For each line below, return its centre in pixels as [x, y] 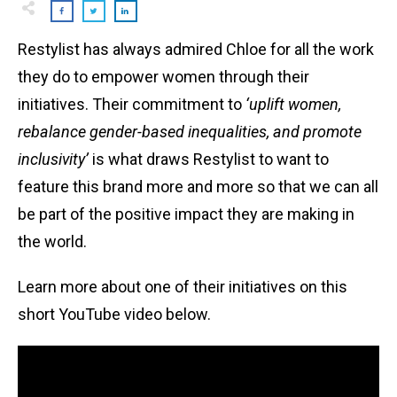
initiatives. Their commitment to [132, 104]
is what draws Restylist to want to [210, 159]
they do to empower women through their [163, 76]
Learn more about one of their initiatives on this [183, 286]
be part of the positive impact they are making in [186, 214]
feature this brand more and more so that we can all [198, 186]
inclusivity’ [55, 159]
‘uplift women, [293, 104]
